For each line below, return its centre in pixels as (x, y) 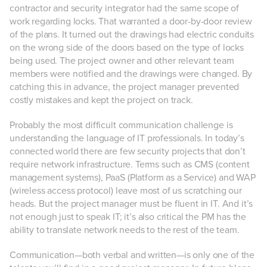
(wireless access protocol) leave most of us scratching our (126, 191)
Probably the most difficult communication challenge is (121, 125)
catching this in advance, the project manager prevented (125, 87)
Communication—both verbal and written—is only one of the (132, 255)
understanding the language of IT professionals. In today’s (127, 138)
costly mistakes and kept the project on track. (103, 100)
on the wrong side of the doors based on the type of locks (127, 48)
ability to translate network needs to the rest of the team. (125, 230)
